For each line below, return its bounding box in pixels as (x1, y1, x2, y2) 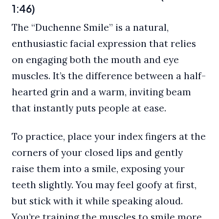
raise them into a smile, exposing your (12, 163, 185, 175)
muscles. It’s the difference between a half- (12, 69, 206, 82)
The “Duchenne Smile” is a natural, (12, 21, 169, 33)
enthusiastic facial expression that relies (12, 37, 196, 49)
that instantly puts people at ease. (12, 102, 166, 114)
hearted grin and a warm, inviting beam (12, 86, 191, 98)
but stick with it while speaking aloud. (12, 195, 183, 207)
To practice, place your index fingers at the (12, 131, 206, 143)
